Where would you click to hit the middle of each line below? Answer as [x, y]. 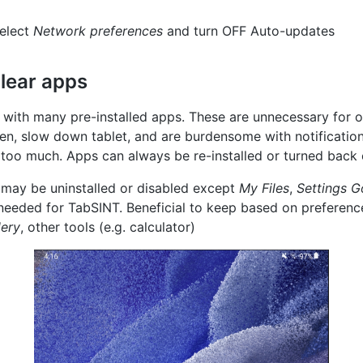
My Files [264, 188]
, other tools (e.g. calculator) [108, 227]
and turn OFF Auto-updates [249, 31]
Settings [322, 188]
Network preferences [98, 31]
